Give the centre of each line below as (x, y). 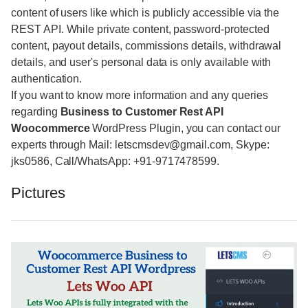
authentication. (47, 79)
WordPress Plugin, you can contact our (185, 129)
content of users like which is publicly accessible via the (145, 13)
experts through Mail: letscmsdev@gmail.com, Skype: (140, 145)
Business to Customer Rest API (142, 112)
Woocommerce (51, 129)
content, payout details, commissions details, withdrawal (146, 46)
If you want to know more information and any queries (140, 96)
